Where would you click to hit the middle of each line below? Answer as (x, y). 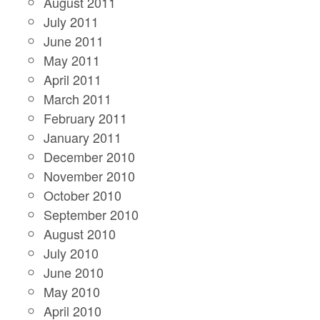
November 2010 (90, 175)
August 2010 (80, 233)
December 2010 (90, 156)
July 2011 (71, 21)
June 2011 (74, 40)
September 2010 (91, 214)
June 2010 (74, 272)
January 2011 (83, 137)
